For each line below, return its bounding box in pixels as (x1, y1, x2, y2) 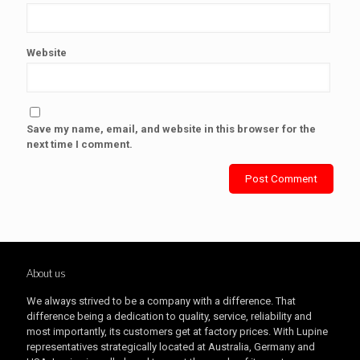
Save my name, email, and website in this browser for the (27, 123, 316, 135)
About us (27, 267, 66, 280)
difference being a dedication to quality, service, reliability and (27, 310, 312, 322)
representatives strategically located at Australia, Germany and (27, 341, 315, 353)
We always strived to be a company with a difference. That (27, 295, 296, 307)
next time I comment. (27, 138, 133, 150)
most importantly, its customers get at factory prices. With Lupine (27, 325, 328, 337)
